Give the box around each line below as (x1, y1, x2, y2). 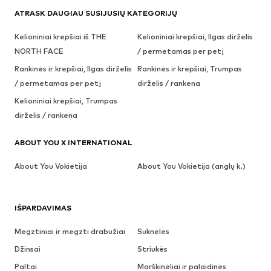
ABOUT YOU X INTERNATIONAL (15, 138, 132, 148)
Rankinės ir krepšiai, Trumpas (137, 64, 242, 74)
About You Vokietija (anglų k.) (137, 162, 246, 171)
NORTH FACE (15, 47, 64, 56)
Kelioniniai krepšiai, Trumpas (15, 96, 117, 106)
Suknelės (137, 227, 169, 237)
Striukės (137, 244, 168, 254)
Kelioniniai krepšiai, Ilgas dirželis (137, 32, 253, 42)
